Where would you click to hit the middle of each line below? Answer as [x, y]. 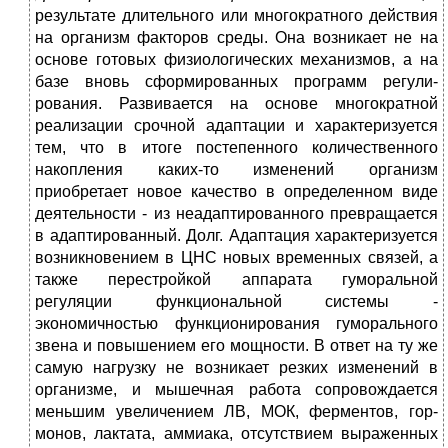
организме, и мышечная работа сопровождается [236, 390]
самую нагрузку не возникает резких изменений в [236, 368]
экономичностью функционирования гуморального [236, 324]
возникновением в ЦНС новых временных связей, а [236, 258]
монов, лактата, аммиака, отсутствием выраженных [236, 434]
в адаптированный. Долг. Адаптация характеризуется [236, 236]
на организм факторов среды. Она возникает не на [236, 38]
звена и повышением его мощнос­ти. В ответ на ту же [236, 346]
